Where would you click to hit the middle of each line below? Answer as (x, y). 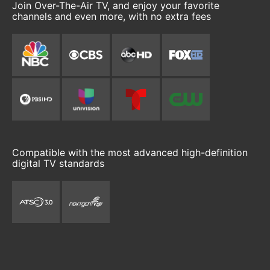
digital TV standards (58, 163)
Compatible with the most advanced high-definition (130, 152)
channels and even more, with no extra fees (111, 16)
